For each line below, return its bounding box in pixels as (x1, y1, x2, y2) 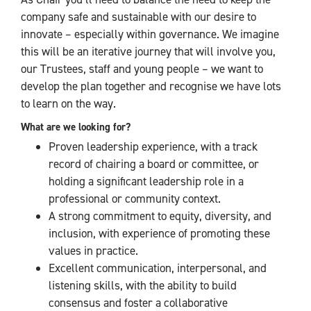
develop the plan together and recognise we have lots (21, 78, 281, 94)
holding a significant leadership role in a (49, 174, 244, 189)
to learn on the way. (21, 96, 116, 111)
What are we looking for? (21, 120, 131, 134)
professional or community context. (49, 191, 221, 206)
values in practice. (49, 243, 138, 258)
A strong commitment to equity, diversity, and (49, 208, 271, 224)
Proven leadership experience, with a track (49, 139, 258, 154)
